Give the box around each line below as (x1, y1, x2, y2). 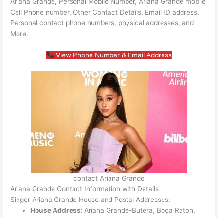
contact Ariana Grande (73, 174, 145, 182)
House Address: (30, 206, 85, 214)
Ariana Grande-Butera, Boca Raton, (84, 206, 196, 214)
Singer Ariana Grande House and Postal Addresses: (10, 195, 171, 203)
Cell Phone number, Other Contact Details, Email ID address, (10, 8, 200, 16)
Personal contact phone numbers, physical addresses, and (10, 19, 194, 27)
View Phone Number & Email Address (54, 51, 172, 59)
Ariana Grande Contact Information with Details (10, 184, 159, 193)
